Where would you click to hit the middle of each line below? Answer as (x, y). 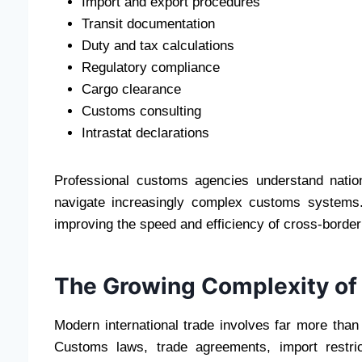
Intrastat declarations (145, 133)
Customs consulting (141, 112)
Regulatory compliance (151, 68)
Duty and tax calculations (158, 46)
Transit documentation (148, 24)
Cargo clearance (131, 90)
